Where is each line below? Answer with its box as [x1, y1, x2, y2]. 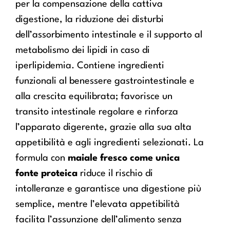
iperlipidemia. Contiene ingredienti [15, 61, 164, 70]
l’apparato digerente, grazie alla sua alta [15, 122, 191, 132]
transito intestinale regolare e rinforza [15, 107, 178, 117]
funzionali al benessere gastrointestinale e [15, 76, 195, 86]
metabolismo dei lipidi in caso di [15, 45, 150, 55]
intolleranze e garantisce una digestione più [15, 184, 201, 194]
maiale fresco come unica [68, 153, 180, 163]
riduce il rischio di [78, 168, 153, 178]
